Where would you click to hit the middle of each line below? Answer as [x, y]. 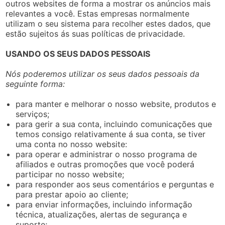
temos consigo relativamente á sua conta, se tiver [111, 134]
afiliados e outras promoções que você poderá [105, 164]
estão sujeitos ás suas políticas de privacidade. [95, 33]
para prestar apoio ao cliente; [72, 194]
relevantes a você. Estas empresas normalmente [98, 13]
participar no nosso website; [70, 174]
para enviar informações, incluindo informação [104, 204]
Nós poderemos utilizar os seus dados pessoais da [103, 74]
